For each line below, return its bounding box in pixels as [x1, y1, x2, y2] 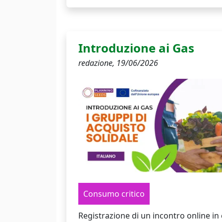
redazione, [78, 57, 116, 68]
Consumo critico [83, 188, 145, 199]
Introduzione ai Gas [78, 39, 194, 56]
